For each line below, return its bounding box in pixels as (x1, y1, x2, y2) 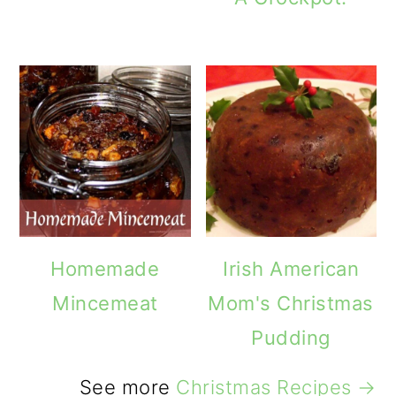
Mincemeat (52, 291, 158, 315)
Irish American (223, 256, 360, 280)
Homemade (50, 256, 160, 280)
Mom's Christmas (208, 291, 374, 315)
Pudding (251, 325, 331, 349)
